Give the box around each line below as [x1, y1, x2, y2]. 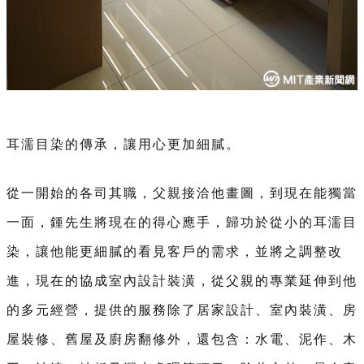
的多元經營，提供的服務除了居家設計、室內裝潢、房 [6, 303, 357, 318]
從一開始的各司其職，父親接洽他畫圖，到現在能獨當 [6, 186, 357, 201]
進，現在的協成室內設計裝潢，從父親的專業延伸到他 [6, 274, 357, 288]
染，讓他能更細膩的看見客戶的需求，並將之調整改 [6, 245, 343, 259]
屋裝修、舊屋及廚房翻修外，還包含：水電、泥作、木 [6, 332, 357, 347]
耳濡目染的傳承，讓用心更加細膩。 [6, 137, 240, 152]
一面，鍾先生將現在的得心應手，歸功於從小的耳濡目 [6, 215, 357, 230]
